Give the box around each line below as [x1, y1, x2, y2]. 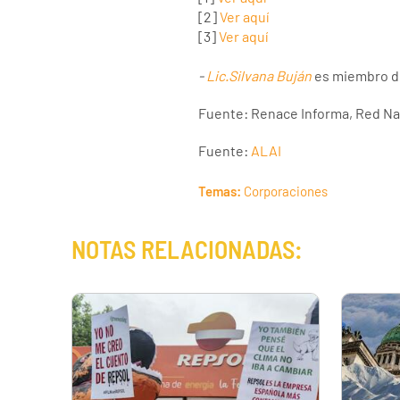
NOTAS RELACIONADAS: [71, 234, 303, 265]
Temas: [198, 183, 241, 200]
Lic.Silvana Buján [206, 67, 312, 85]
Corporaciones [244, 183, 328, 200]
